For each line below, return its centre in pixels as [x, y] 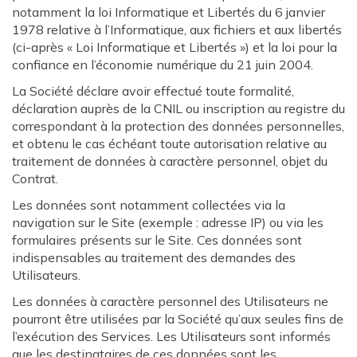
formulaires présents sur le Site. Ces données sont [157, 240]
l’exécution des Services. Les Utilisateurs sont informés [171, 336]
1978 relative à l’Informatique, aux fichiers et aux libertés [177, 29]
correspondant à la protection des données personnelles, [178, 126]
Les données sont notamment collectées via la [149, 205]
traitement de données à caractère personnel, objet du [170, 161]
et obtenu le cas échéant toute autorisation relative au [169, 143]
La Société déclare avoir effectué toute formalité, [153, 91]
